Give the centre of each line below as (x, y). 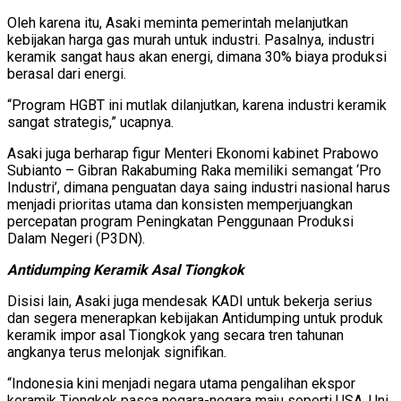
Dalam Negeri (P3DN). (76, 238)
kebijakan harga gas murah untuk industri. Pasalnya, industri (191, 39)
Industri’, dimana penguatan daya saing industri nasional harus (199, 187)
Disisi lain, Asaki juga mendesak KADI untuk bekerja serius (190, 301)
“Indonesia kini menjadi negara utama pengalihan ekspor (181, 383)
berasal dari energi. (67, 73)
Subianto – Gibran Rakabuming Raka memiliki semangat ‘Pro (194, 170)
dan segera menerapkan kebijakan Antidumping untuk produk (195, 318)
